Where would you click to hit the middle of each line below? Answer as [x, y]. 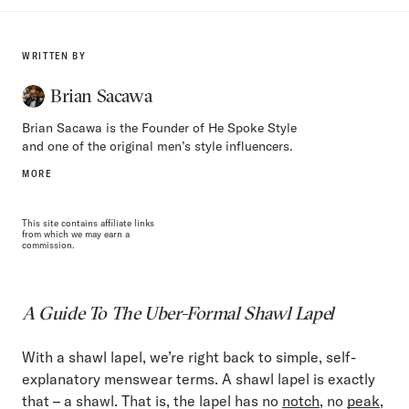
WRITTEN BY [54, 55]
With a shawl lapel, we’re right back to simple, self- [189, 357]
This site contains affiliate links [88, 223]
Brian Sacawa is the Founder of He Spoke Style [159, 127]
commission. [48, 245]
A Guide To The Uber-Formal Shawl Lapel [178, 312]
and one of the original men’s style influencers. [157, 146]
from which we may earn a [76, 234]
